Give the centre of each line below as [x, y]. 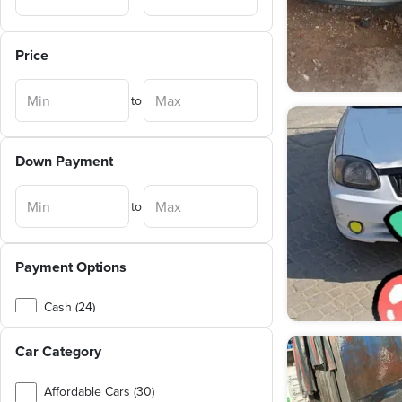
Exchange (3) [79, 336]
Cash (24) [70, 307]
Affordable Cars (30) [99, 391]
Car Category [58, 351]
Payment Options [71, 267]
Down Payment [64, 161]
